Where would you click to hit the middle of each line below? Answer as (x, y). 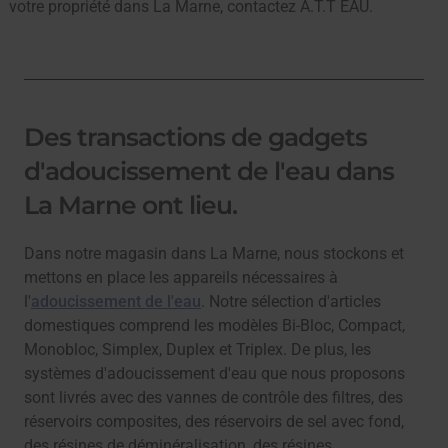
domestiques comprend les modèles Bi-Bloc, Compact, (214, 326)
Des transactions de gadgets (195, 137)
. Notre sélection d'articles (291, 302)
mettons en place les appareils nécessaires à (181, 278)
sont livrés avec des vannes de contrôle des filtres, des (213, 398)
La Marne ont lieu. (130, 205)
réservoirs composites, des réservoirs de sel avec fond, (214, 422)
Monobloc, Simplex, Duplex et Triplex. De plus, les (197, 350)
